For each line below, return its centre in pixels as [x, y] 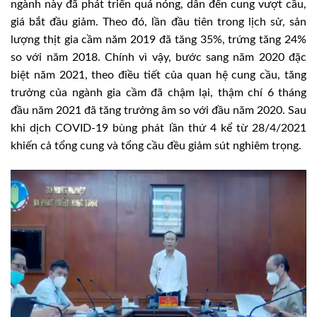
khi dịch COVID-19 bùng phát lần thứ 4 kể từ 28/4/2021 [158, 128]
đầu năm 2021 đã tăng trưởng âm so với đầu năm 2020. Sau [158, 110]
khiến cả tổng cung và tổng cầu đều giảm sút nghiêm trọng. [156, 145]
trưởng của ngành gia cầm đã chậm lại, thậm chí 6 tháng [158, 92]
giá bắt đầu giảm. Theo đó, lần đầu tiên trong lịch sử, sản [158, 22]
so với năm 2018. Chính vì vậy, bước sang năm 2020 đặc [158, 57]
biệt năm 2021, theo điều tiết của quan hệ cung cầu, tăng [158, 75]
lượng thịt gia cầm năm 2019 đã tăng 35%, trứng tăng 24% [158, 39]
